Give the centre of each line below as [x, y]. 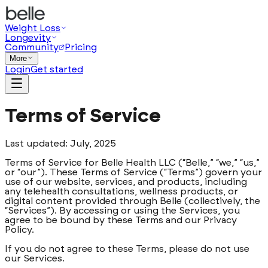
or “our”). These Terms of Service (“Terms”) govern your [133, 172]
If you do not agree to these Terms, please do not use [127, 249]
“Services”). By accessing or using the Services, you [122, 210]
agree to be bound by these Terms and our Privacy [121, 220]
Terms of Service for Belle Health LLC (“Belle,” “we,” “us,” [132, 162]
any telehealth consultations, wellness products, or [121, 191]
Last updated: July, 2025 [60, 143]
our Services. [35, 258]
